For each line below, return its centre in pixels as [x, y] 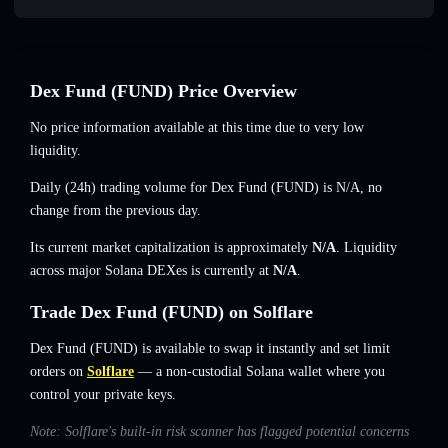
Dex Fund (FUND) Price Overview [163, 91]
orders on [56, 372]
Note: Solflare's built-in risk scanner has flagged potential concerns [219, 432]
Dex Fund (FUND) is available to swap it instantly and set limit [210, 349]
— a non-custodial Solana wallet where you [259, 372]
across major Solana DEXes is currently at [151, 271]
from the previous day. [135, 211]
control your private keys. [103, 395]
